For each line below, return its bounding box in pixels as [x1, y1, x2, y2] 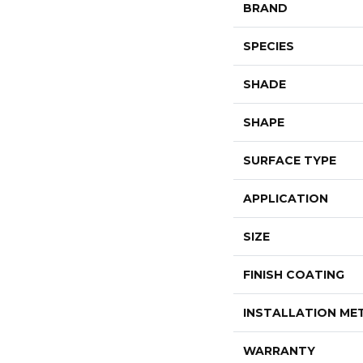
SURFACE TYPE [243, 153, 336, 169]
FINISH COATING [243, 267, 344, 283]
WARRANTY [243, 344, 315, 359]
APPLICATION [243, 191, 328, 207]
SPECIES [243, 39, 294, 54]
